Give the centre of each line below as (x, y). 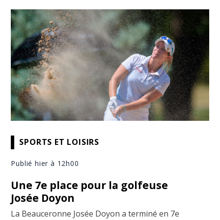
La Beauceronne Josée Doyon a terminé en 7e (95, 213)
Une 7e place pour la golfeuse (90, 185)
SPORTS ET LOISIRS (59, 142)
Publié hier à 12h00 (45, 163)
